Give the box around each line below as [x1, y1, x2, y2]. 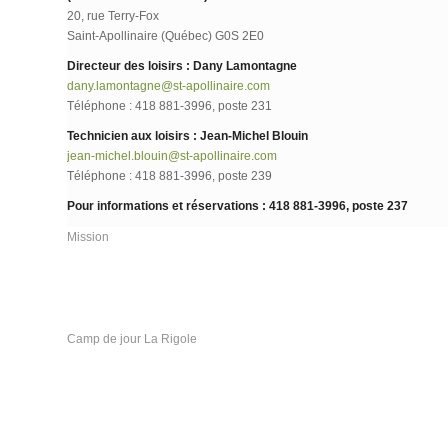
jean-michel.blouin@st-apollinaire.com [67, 149, 277, 164]
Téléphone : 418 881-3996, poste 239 [67, 169, 272, 184]
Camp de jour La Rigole [67, 332, 197, 347]
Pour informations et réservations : [67, 199, 266, 214]
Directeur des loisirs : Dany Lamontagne [67, 58, 297, 73]
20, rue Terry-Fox [67, 8, 159, 23]
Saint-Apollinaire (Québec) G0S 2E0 [67, 28, 264, 43]
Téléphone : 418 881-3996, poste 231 [67, 98, 272, 113]
